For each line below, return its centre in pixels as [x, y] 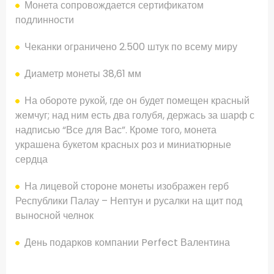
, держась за [191, 116]
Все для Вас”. [98, 130]
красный [230, 101]
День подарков [58, 243]
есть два [110, 116]
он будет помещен [167, 101]
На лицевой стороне [71, 187]
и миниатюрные [195, 145]
